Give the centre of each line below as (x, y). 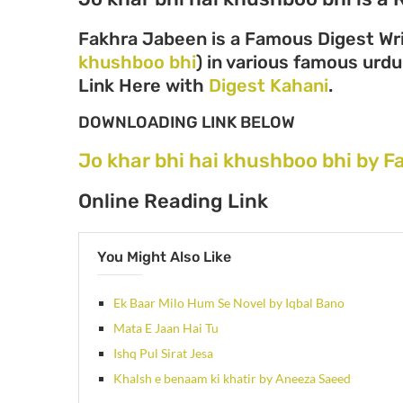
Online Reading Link (173, 201)
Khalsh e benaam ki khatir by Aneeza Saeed (232, 378)
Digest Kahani (269, 85)
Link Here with (143, 85)
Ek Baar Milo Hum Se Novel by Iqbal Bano (229, 302)
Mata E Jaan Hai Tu (166, 327)
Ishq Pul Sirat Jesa (163, 353)
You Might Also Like (164, 256)
